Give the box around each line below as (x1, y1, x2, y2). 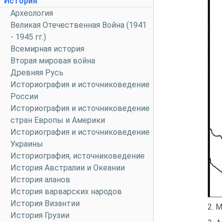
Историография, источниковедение (10, 151, 145, 161)
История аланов (10, 175, 70, 184)
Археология (10, 8, 53, 18)
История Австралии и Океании (10, 163, 125, 172)
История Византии (10, 199, 80, 208)
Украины (10, 139, 43, 149)
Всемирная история (10, 44, 84, 54)
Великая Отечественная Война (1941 (10, 20, 147, 30)
